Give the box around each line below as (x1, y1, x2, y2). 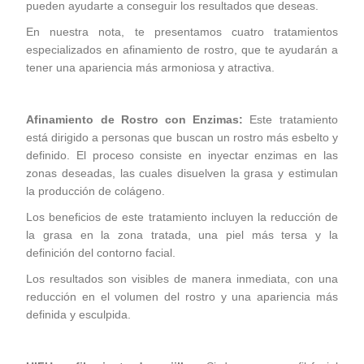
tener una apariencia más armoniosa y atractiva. (26, 61, 275, 74)
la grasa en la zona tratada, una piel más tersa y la (26, 228, 338, 241)
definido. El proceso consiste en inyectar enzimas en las (26, 149, 338, 162)
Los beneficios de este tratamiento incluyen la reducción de (26, 210, 338, 223)
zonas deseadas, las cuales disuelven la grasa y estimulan (26, 167, 338, 180)
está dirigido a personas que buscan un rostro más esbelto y (26, 131, 338, 144)
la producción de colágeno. (26, 184, 166, 197)
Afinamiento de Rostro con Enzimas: (26, 113, 244, 126)
